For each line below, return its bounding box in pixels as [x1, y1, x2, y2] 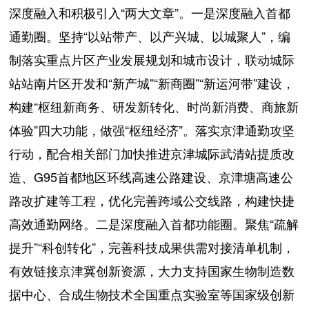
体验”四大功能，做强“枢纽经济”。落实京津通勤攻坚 [9, 120, 295, 139]
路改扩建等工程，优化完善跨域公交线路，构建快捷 [9, 190, 295, 209]
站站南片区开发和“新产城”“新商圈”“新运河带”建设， [9, 73, 295, 92]
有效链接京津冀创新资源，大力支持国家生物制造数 [9, 261, 295, 279]
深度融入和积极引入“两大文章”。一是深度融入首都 [9, 3, 291, 21]
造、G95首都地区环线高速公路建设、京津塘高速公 [9, 167, 294, 186]
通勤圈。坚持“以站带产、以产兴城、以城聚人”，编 [9, 26, 291, 45]
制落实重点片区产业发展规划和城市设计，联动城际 [9, 50, 295, 68]
